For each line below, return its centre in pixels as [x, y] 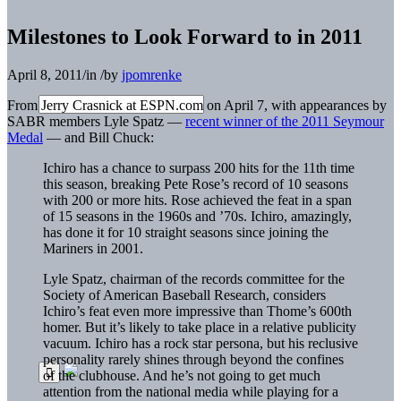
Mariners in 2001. [93, 248]
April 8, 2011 [45, 74]
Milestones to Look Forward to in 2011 [185, 36]
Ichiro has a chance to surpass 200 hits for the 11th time [199, 167]
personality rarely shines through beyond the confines [193, 359]
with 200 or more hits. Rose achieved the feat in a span [197, 200]
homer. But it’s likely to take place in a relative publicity [200, 327]
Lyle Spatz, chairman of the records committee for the [194, 278]
